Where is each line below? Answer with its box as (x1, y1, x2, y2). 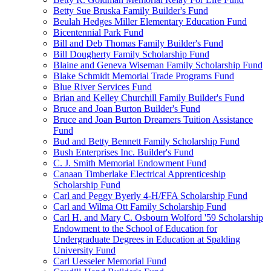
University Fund (53, 245, 116, 255)
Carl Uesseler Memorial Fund (53, 256, 166, 266)
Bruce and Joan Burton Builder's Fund (53, 103, 200, 114)
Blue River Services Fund (53, 82, 152, 92)
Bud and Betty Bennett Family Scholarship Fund (53, 136, 240, 146)
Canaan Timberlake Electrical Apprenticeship (53, 169, 226, 179)
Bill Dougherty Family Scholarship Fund (53, 49, 209, 59)
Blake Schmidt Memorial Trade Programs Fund (53, 71, 234, 81)
